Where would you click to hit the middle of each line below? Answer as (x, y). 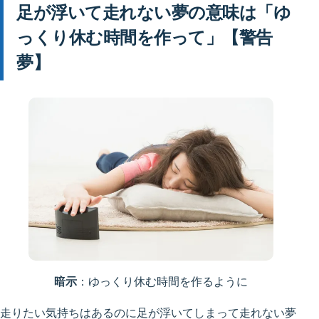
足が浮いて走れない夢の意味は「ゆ (154, 12)
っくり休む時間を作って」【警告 (145, 37)
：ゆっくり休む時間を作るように (162, 281)
